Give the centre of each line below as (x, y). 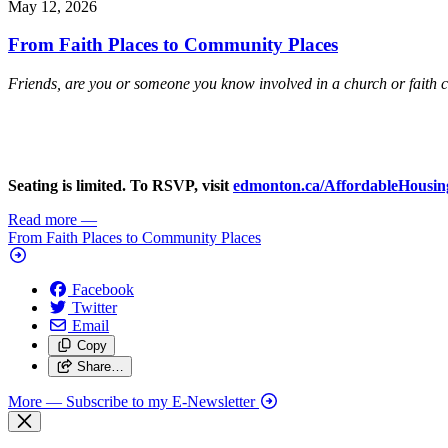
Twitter (94, 307)
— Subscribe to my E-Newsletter (150, 401)
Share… (100, 366)
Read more (42, 219)
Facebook (103, 289)
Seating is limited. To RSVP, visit (120, 185)
